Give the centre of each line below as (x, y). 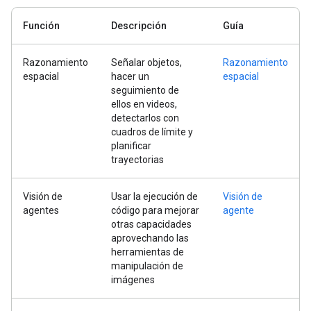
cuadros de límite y (152, 132)
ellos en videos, (144, 104)
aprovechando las (150, 238)
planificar (131, 146)
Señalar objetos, (146, 63)
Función (41, 26)
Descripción (139, 26)
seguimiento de (145, 91)
